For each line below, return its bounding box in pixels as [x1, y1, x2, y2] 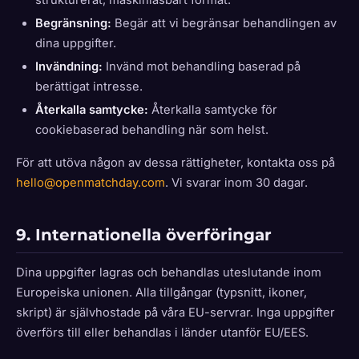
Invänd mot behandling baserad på [103, 59, 301, 74]
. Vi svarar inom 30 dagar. [165, 175, 308, 190]
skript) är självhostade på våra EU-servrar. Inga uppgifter [16, 305, 335, 320]
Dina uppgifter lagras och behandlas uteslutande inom [16, 265, 321, 280]
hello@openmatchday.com [16, 175, 165, 190]
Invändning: [35, 59, 103, 74]
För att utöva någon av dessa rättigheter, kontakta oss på [16, 155, 335, 170]
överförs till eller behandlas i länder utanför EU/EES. [16, 325, 309, 340]
